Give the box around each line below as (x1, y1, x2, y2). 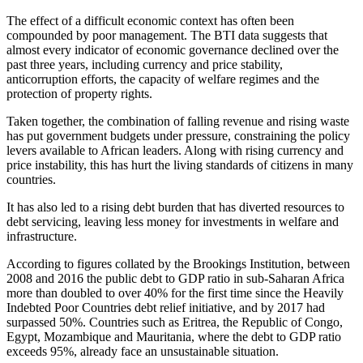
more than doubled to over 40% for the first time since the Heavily (6, 285, 344, 300)
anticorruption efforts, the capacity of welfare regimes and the (6, 71, 319, 86)
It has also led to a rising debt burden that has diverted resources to (6, 199, 344, 214)
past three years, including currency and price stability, (6, 57, 283, 71)
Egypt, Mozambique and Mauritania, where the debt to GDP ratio (6, 329, 341, 344)
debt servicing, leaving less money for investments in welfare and (6, 214, 339, 228)
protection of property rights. (6, 86, 152, 100)
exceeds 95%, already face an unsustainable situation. (6, 344, 279, 358)
